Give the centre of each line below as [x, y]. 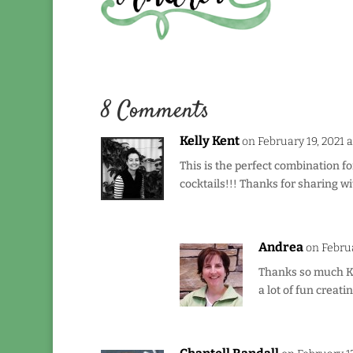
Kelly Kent [209, 141]
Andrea [281, 247]
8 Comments [155, 111]
